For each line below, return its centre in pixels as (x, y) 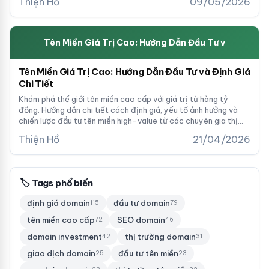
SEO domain (141, 220)
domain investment (65, 237)
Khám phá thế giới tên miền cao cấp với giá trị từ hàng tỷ (123, 99)
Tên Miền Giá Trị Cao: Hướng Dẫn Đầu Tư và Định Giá (134, 72)
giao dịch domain (61, 253)
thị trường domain (160, 237)
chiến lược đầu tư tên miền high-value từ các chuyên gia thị (128, 121)
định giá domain (59, 203)
